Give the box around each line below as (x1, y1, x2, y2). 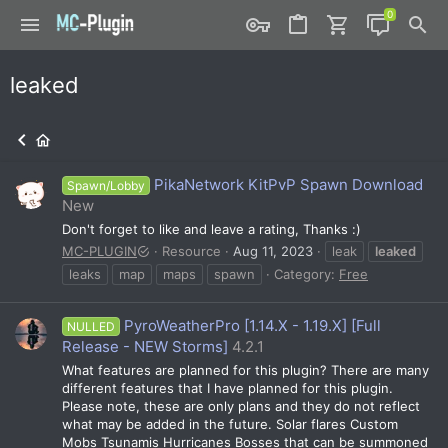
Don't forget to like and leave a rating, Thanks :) (62, 220, 361, 237)
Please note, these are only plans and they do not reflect (62, 397, 420, 414)
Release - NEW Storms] (62, 337, 228, 357)
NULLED (67, 319, 116, 335)
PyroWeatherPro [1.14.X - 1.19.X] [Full (124, 316, 382, 336)
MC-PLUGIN (62, 242, 137, 259)
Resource (162, 242, 221, 259)
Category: (274, 265, 339, 282)
